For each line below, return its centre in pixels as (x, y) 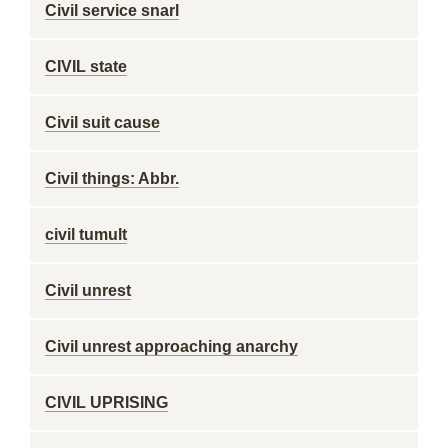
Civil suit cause (102, 122)
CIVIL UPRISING (106, 402)
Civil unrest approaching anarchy (171, 346)
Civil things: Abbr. (112, 178)
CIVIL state (86, 66)
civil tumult (86, 234)
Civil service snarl (112, 10)
